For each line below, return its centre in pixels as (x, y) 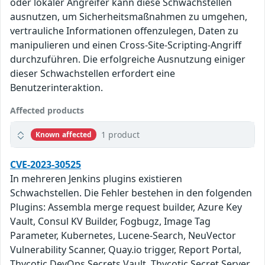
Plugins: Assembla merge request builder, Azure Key (126, 207)
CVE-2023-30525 (46, 165)
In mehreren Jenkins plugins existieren (96, 179)
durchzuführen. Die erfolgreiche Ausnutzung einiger (128, 59)
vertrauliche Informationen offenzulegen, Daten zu (124, 31)
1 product (121, 135)
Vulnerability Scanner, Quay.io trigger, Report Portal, (126, 250)
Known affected (64, 134)
